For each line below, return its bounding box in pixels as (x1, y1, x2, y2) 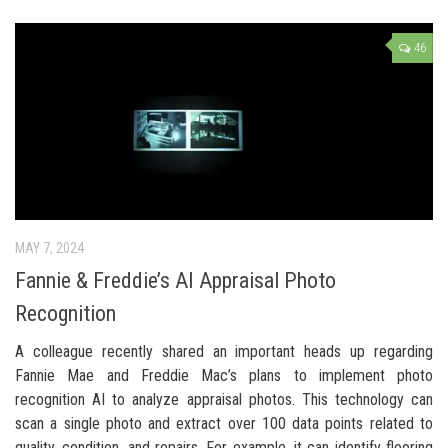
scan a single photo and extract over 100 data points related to (15, 414, 433, 434)
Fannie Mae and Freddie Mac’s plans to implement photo (15, 366, 433, 386)
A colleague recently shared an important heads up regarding (15, 342, 433, 362)
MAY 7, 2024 (15, 240, 84, 257)
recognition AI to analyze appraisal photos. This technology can (15, 390, 433, 410)
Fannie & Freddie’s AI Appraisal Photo (15, 268, 336, 294)
